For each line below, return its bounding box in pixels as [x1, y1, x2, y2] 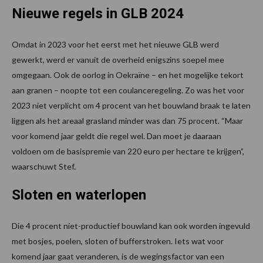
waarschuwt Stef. [12, 161, 76, 172]
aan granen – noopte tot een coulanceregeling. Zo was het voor [12, 85, 244, 96]
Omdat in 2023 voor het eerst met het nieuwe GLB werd [12, 39, 219, 50]
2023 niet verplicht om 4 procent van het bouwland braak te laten [12, 100, 251, 111]
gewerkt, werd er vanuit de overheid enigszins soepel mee [12, 55, 224, 65]
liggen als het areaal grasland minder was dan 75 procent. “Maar [12, 116, 243, 126]
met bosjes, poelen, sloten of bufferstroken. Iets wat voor [12, 236, 224, 247]
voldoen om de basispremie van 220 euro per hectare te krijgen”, [12, 146, 244, 157]
